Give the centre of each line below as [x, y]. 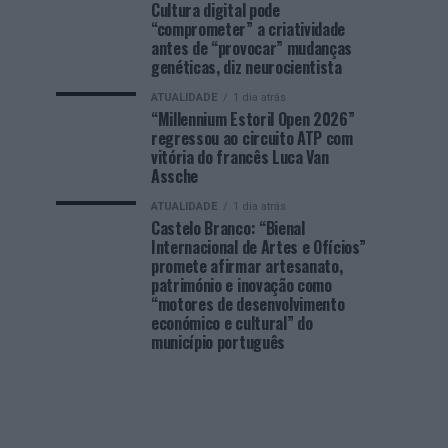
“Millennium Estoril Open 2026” [253, 119]
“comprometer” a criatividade [248, 29]
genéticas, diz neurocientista [246, 67]
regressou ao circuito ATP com [252, 138]
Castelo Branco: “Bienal [228, 228]
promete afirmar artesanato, [247, 266]
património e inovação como [241, 285]
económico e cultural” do [232, 323]
